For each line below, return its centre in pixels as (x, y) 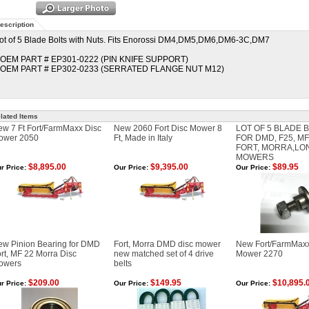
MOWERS (255, 157)
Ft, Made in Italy (143, 138)
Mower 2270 (259, 254)
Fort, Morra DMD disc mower (167, 244)
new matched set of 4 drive (164, 254)
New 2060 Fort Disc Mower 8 (168, 128)
